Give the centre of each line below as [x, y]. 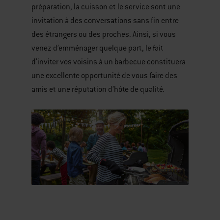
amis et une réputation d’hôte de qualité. [98, 90]
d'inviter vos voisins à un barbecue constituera [109, 62]
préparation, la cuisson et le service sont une [106, 7]
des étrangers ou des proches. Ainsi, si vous [104, 35]
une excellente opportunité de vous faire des [104, 76]
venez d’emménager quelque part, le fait [97, 48]
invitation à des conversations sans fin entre [105, 21]
